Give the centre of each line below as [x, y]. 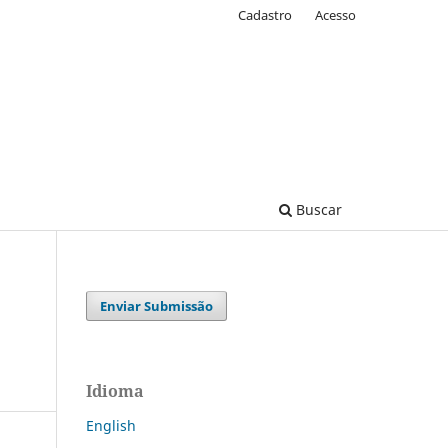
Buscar [317, 209]
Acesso [335, 14]
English [111, 425]
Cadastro [265, 14]
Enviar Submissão [157, 305]
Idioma [115, 390]
